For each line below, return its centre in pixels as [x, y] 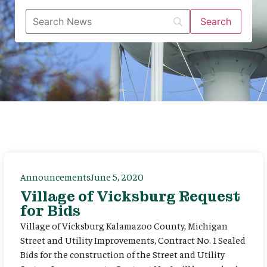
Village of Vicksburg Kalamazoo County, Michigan [124, 225]
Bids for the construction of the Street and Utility [122, 254]
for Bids [50, 211]
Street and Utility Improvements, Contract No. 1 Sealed [133, 240]
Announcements [55, 176]
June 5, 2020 [117, 176]
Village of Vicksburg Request [130, 196]
